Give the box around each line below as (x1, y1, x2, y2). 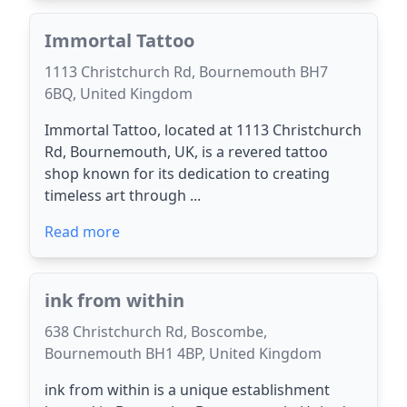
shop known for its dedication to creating (45, 164, 330, 184)
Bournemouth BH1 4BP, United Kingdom (45, 343, 322, 363)
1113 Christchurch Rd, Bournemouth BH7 (45, 62, 328, 82)
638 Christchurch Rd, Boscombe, (45, 322, 267, 342)
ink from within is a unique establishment (45, 380, 330, 400)
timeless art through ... (45, 185, 201, 205)
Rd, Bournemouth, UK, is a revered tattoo (45, 142, 328, 162)
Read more (45, 222, 120, 242)
